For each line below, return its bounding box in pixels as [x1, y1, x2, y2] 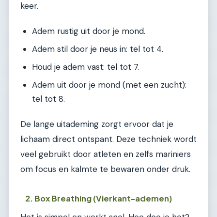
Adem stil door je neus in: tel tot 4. [32, 44, 163, 55]
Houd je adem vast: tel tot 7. [32, 62, 139, 73]
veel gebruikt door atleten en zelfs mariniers [20, 149, 191, 160]
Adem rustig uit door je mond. [32, 26, 145, 37]
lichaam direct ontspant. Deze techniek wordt [20, 134, 197, 145]
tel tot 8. [32, 93, 65, 105]
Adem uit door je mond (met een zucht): [32, 79, 186, 91]
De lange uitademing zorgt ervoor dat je [20, 119, 173, 130]
